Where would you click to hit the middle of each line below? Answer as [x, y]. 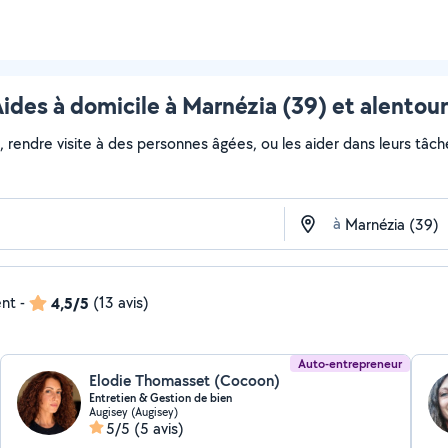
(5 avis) [159, 428]
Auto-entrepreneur [349, 363]
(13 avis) [121, 302]
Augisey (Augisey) [134, 411]
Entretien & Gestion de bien [161, 398]
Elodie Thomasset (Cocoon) [185, 380]
